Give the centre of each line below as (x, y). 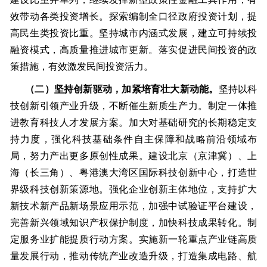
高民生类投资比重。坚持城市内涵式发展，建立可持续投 (133, 33)
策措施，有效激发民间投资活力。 (81, 67)
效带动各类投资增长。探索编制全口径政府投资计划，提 (133, 17)
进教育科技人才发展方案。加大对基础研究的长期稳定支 (133, 123)
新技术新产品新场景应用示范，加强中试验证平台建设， (133, 206)
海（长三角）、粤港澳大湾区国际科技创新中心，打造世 (133, 173)
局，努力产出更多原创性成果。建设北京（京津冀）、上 (133, 156)
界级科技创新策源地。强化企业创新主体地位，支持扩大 (133, 190)
